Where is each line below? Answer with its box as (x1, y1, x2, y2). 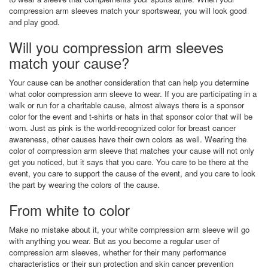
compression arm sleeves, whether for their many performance (9, 246, 226, 258)
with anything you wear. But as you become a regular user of (9, 234, 220, 246)
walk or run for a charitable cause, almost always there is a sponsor (9, 99, 244, 111)
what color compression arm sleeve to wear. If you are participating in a (9, 87, 257, 99)
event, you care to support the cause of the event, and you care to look (9, 167, 255, 179)
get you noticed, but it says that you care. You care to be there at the (9, 156, 248, 167)
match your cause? (9, 51, 129, 73)
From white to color (9, 199, 130, 220)
